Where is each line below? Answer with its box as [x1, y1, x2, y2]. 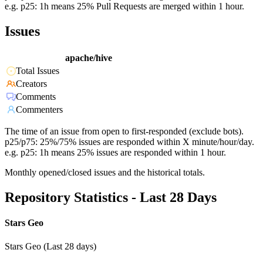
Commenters [16, 104, 63, 115]
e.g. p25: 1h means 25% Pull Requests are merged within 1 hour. [5, 1, 244, 12]
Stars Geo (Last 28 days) [5, 241, 96, 251]
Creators [16, 79, 47, 89]
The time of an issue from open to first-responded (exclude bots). [5, 126, 244, 137]
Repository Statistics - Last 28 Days [5, 190, 217, 205]
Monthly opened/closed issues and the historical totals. [5, 167, 205, 178]
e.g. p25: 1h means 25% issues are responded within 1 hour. [5, 147, 226, 158]
